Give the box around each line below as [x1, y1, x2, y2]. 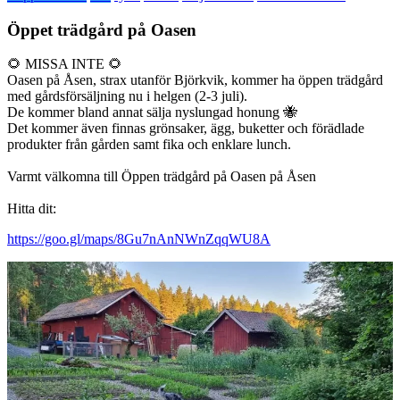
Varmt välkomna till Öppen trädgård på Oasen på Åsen [7, 169, 316, 185]
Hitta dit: [7, 201, 56, 217]
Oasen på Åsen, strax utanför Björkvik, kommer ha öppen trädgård [7, 72, 383, 88]
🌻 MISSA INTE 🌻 [7, 56, 122, 72]
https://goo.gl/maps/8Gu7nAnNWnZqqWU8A [7, 231, 271, 247]
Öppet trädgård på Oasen [7, 20, 196, 39]
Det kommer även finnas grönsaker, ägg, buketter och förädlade [7, 121, 364, 137]
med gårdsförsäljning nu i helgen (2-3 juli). [7, 88, 247, 104]
